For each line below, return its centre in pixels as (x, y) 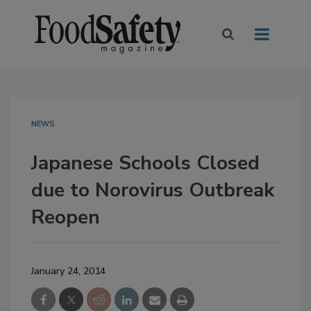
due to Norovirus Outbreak (153, 191)
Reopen (66, 218)
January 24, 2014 (68, 271)
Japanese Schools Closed (145, 163)
